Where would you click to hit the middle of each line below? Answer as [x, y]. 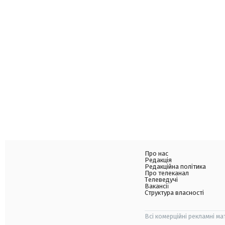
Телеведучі [161, 180]
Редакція [158, 160]
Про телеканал [167, 173]
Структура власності [174, 193]
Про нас [156, 153]
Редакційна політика [175, 166]
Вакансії [157, 186]
